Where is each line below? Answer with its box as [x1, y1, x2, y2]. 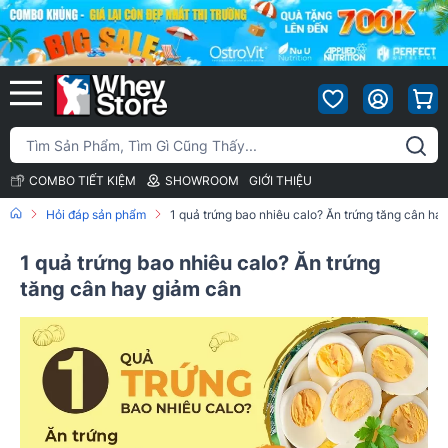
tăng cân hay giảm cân [20, 277, 241, 302]
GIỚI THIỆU [249, 173, 312, 189]
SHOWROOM [165, 173, 239, 189]
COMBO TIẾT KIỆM [29, 173, 136, 189]
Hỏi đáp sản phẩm [46, 207, 146, 223]
